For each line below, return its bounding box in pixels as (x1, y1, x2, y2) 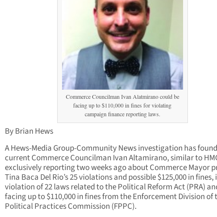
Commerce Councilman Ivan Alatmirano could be (65, 93, 179, 101)
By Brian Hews (5, 125, 53, 138)
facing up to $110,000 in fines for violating (73, 101, 171, 109)
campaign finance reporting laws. (84, 110, 160, 118)
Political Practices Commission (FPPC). (5, 201, 137, 213)
